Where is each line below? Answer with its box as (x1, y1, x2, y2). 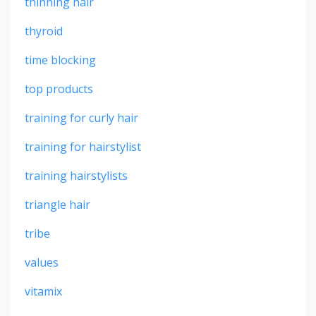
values (25, 254, 59, 270)
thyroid (25, 23, 63, 39)
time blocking (25, 51, 96, 68)
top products (25, 80, 93, 97)
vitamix (25, 283, 62, 299)
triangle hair (25, 196, 90, 212)
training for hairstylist (25, 138, 141, 154)
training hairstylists (25, 167, 128, 183)
